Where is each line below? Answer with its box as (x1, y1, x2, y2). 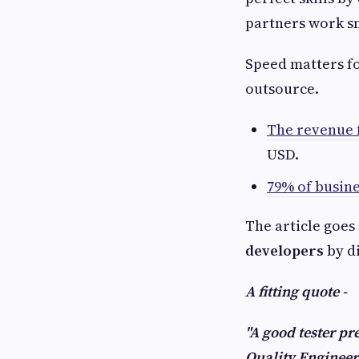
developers (245, 240, 324, 260)
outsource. (245, 78, 319, 99)
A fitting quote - (245, 280, 347, 301)
